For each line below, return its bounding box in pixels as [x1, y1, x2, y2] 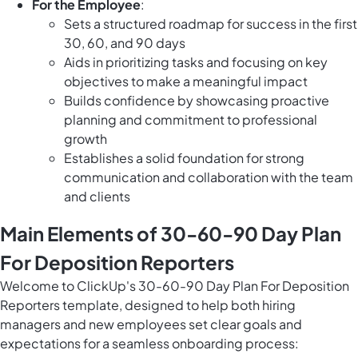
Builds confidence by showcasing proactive [64, 92, 329, 109]
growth [64, 130, 107, 148]
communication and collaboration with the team [64, 169, 353, 186]
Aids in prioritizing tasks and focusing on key [64, 54, 328, 71]
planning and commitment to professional [64, 111, 317, 129]
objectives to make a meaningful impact [64, 73, 308, 90]
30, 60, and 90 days [64, 34, 185, 52]
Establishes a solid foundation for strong [64, 149, 304, 167]
